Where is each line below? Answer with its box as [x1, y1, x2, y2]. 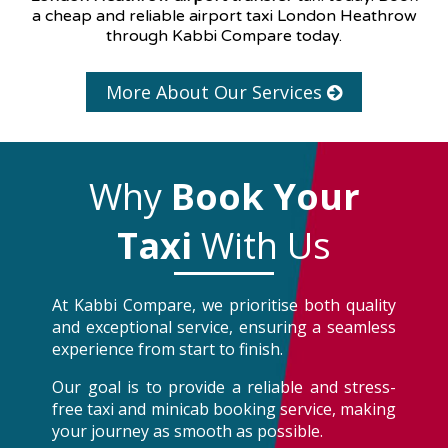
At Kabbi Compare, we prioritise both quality [52, 293, 396, 316]
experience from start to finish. [52, 337, 283, 360]
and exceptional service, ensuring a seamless [52, 315, 396, 338]
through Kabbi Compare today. [106, 25, 342, 46]
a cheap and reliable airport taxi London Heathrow [31, 5, 417, 26]
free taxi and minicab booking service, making [52, 397, 396, 420]
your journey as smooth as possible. [52, 419, 323, 442]
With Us [192, 220, 331, 270]
